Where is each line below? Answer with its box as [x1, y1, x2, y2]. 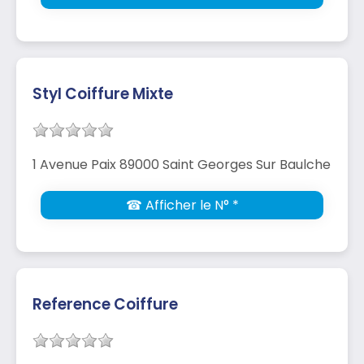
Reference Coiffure [32, 292, 178, 315]
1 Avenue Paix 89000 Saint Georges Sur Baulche [32, 154, 331, 174]
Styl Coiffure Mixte [32, 82, 173, 105]
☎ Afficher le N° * [125, 195, 239, 214]
